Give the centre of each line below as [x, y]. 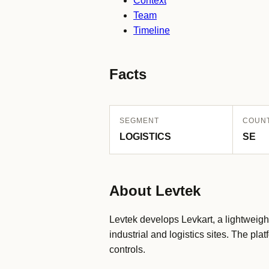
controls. [127, 249]
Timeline [152, 30]
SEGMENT [139, 121]
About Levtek [155, 191]
